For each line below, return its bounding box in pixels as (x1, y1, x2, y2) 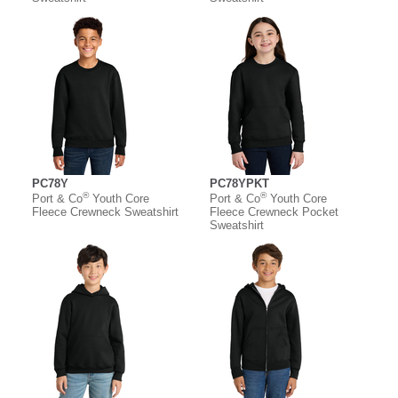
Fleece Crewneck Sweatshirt (32, 204, 179, 219)
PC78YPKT (210, 176, 269, 190)
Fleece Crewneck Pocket (210, 204, 338, 219)
